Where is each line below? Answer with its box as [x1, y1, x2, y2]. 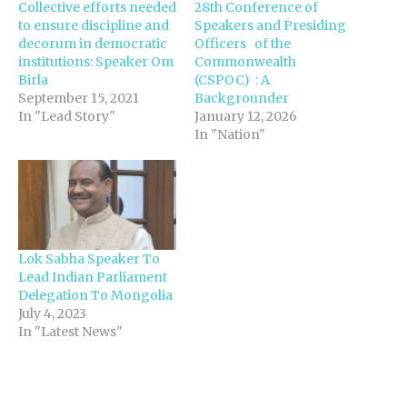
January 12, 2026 [194, 107, 297, 124]
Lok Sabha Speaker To [18, 250, 160, 267]
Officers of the [194, 35, 291, 52]
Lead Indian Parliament [18, 268, 167, 285]
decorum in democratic [18, 35, 167, 52]
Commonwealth [194, 53, 296, 70]
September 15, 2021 [18, 89, 139, 106]
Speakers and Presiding [194, 16, 346, 34]
